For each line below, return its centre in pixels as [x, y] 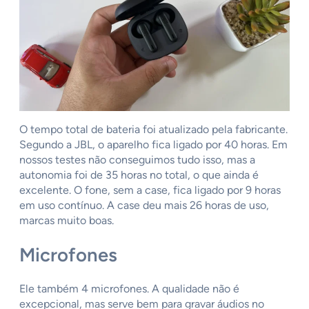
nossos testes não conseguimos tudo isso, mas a [137, 159]
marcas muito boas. [68, 220]
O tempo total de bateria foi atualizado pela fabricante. [153, 129]
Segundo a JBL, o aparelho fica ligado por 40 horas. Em [153, 144]
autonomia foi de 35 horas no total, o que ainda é [139, 175]
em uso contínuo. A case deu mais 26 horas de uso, [144, 205]
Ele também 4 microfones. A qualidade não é [129, 289]
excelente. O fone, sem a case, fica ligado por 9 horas [150, 190]
